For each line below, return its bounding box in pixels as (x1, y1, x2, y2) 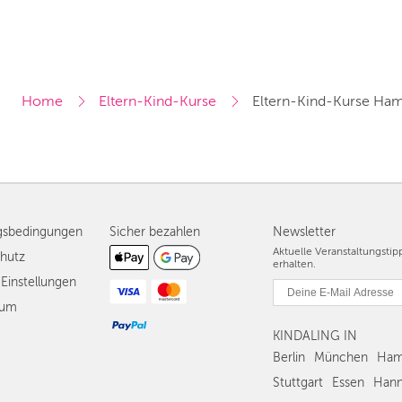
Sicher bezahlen (109, 225, 200, 240)
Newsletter (273, 225, 336, 240)
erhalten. (273, 258, 316, 271)
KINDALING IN (273, 329, 357, 344)
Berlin (273, 351, 305, 365)
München (314, 351, 368, 365)
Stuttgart (273, 376, 323, 390)
